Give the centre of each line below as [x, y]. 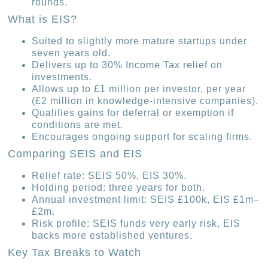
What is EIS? [43, 19]
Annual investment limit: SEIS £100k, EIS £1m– [146, 199]
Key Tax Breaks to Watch [75, 252]
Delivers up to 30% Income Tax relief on [127, 65]
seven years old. [71, 53]
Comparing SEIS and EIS [75, 153]
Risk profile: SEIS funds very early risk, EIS [136, 223]
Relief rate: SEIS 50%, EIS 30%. [109, 175]
